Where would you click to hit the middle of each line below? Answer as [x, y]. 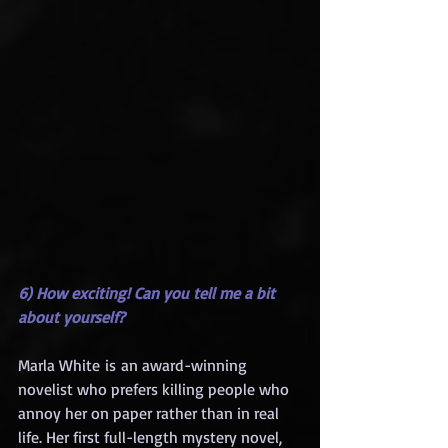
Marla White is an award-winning [134, 365]
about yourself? [71, 317]
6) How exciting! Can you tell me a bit [148, 293]
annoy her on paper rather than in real [150, 413]
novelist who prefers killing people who [155, 389]
